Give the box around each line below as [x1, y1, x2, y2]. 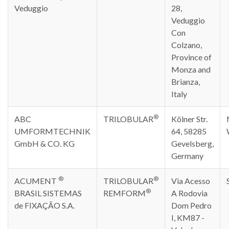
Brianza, [171, 77, 200, 86]
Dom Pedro [171, 200, 212, 210]
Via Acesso [171, 176, 210, 186]
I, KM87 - [171, 213, 204, 222]
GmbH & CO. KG [14, 139, 75, 148]
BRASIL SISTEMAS [14, 188, 82, 198]
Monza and [171, 64, 211, 74]
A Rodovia [171, 188, 208, 198]
